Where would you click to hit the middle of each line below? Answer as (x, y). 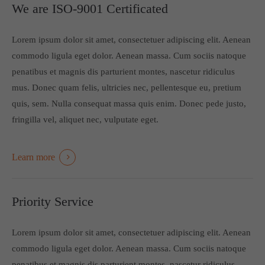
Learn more (33, 157)
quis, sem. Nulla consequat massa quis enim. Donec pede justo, (129, 103)
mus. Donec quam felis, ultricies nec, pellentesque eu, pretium (127, 87)
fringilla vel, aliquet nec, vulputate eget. (85, 119)
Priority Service (53, 201)
